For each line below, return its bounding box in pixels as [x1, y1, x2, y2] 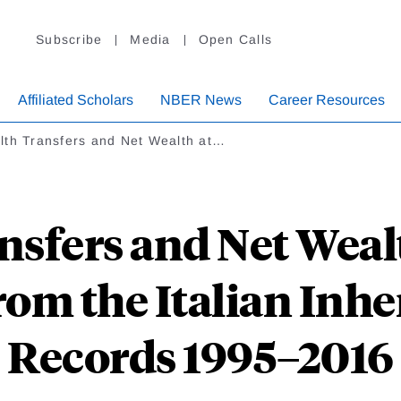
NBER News [160, 92, 242, 108]
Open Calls [198, 32, 272, 47]
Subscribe [36, 32, 103, 47]
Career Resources [269, 92, 385, 108]
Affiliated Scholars [18, 92, 133, 108]
